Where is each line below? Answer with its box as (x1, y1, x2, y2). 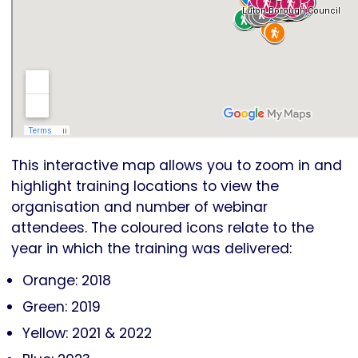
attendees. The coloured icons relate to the (11, 218, 314, 238)
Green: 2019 (22, 297, 101, 317)
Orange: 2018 (22, 271, 111, 291)
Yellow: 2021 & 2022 (22, 324, 152, 344)
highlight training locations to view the (11, 177, 279, 197)
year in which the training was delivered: (11, 239, 292, 259)
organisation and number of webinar (11, 197, 268, 217)
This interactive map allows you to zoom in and (11, 156, 342, 176)
